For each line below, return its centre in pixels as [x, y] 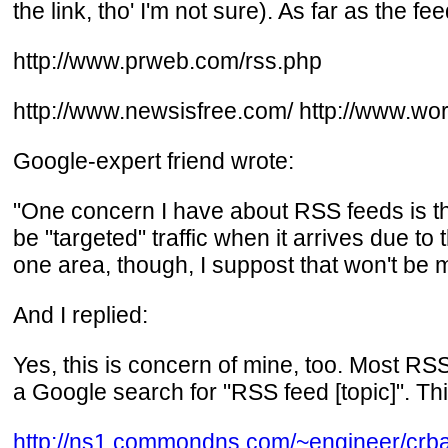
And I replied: [80, 314]
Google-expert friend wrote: [153, 160]
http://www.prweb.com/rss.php [167, 60]
